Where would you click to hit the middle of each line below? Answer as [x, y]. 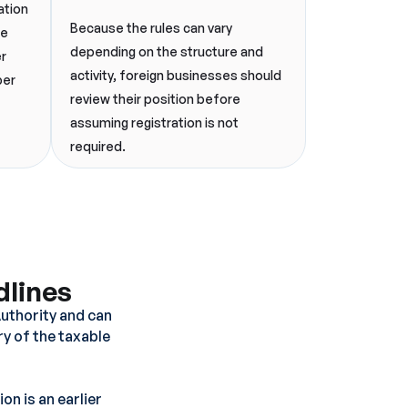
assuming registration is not [154, 122]
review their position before [155, 99]
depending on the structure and [167, 51]
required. [98, 146]
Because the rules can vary [151, 28]
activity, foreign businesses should [176, 75]
